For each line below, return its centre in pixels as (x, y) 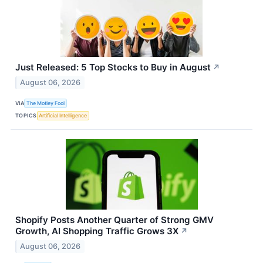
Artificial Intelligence (63, 115)
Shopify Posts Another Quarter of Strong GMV (114, 220)
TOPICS (26, 115)
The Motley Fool (46, 103)
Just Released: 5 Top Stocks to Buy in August (113, 68)
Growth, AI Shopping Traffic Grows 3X (97, 231)
